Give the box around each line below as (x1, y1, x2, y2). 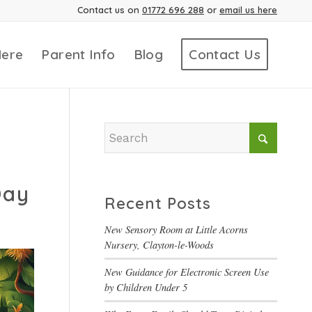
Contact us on (77, 4, 142, 15)
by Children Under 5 (104, 281, 188, 294)
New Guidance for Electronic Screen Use (104, 265, 270, 279)
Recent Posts (104, 194, 212, 213)
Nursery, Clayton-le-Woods (104, 238, 214, 251)
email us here (219, 4, 277, 15)
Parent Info (41, 46, 116, 63)
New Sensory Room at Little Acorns (104, 223, 249, 236)
